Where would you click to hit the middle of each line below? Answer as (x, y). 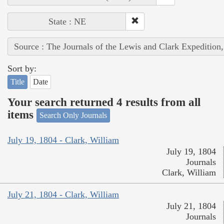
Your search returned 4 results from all (104, 102)
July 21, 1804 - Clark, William (63, 194)
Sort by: (22, 69)
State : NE (67, 22)
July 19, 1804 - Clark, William (63, 140)
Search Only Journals (73, 115)
